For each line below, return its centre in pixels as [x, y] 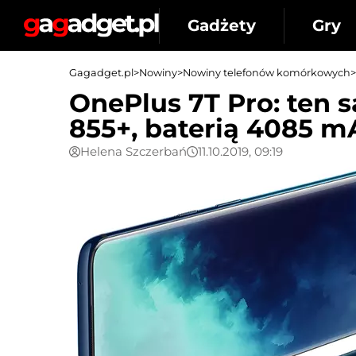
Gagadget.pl [101, 73]
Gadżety [222, 25]
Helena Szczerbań [133, 151]
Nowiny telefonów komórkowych [267, 73]
